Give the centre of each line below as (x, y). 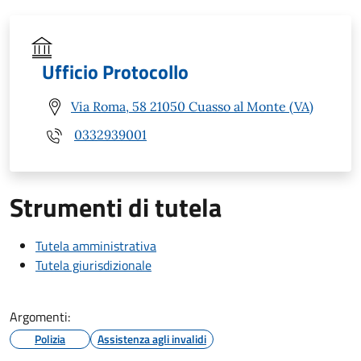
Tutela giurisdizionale (93, 265)
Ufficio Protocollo (115, 71)
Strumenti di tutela (116, 207)
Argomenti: (40, 316)
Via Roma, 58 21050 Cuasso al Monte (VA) (192, 107)
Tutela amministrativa (96, 245)
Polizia (50, 338)
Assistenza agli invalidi (152, 338)
